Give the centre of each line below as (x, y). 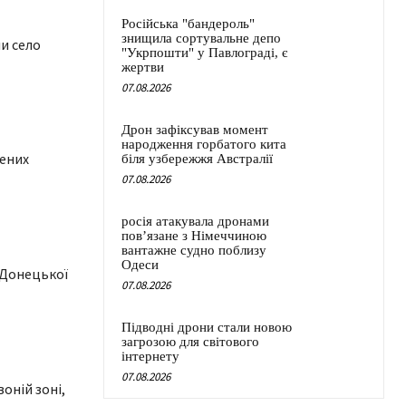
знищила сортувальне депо (201, 39)
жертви (143, 68)
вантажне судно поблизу (194, 251)
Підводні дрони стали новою (207, 328)
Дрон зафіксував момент (195, 130)
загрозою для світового (190, 342)
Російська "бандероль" (188, 24)
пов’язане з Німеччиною (194, 236)
